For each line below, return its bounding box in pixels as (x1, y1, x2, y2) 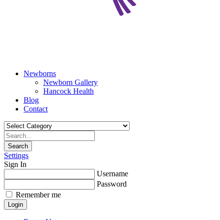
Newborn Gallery (43, 78, 98, 86)
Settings (4, 151, 28, 160)
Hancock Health (43, 87, 94, 95)
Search (8, 142, 28, 150)
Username (97, 169, 128, 178)
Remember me (16, 191, 61, 199)
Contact (24, 105, 48, 113)
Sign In (4, 160, 27, 168)
